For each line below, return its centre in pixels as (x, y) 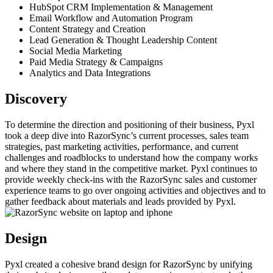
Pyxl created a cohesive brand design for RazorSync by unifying (129, 264)
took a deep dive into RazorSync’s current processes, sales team (127, 136)
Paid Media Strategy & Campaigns (96, 62)
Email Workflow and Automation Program (111, 18)
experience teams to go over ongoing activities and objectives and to (135, 191)
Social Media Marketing (76, 51)
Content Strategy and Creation (87, 29)
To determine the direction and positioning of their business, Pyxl (129, 125)
